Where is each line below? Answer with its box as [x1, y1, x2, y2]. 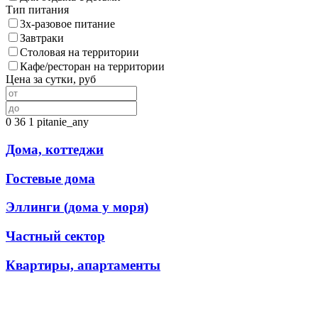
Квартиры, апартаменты [6, 257, 160, 273]
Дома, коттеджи [6, 142, 104, 158]
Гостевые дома [6, 170, 95, 186]
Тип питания [6, 4, 69, 16]
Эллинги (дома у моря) [6, 199, 148, 215]
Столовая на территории [20, 46, 139, 59]
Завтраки [20, 32, 64, 45]
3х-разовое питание [20, 18, 115, 31]
